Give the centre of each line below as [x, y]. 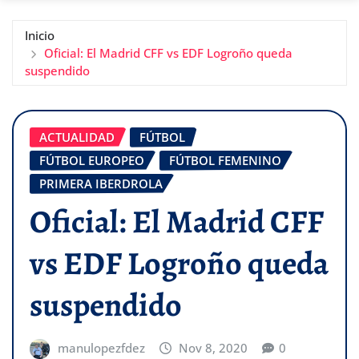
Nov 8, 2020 [214, 348]
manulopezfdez [101, 348]
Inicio [40, 35]
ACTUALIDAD [77, 137]
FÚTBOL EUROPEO [92, 160]
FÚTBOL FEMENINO [225, 160]
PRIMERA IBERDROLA [101, 183]
